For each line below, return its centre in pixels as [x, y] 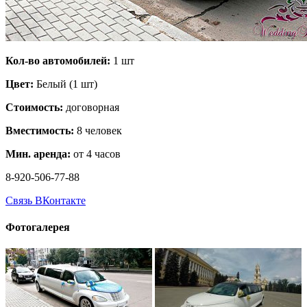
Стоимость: [34, 107]
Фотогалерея [38, 228]
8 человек [98, 130]
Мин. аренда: [38, 153]
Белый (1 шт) [65, 84]
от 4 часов [96, 153]
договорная [91, 107]
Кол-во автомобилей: [58, 60]
